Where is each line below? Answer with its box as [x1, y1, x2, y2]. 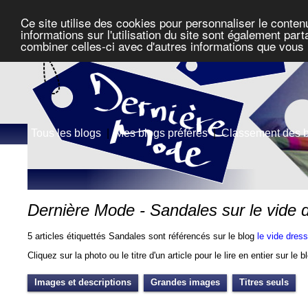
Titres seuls [239, 276, 289, 287]
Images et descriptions [34, 276, 132, 287]
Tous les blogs [31, 127, 102, 139]
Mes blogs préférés [115, 127, 208, 139]
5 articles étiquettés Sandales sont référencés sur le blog [27, 231, 258, 242]
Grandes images [151, 276, 221, 287]
